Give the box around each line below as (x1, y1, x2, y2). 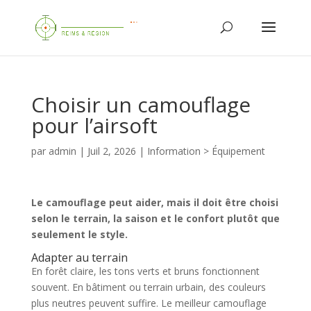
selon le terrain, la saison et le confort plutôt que (31, 212, 280, 225)
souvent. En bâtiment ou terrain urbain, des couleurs (31, 280, 266, 294)
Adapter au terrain (31, 250, 128, 265)
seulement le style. (31, 228, 128, 241)
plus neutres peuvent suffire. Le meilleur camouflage (31, 296, 267, 310)
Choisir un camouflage (31, 90, 251, 119)
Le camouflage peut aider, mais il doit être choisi (31, 196, 278, 209)
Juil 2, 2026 (87, 144, 136, 158)
